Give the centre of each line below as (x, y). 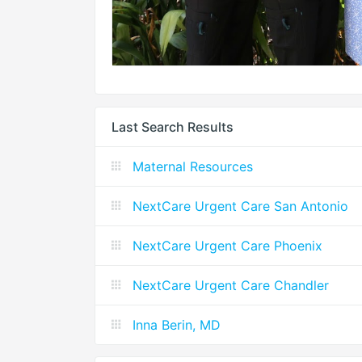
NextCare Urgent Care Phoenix (227, 245)
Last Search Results (173, 126)
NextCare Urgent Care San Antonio (240, 206)
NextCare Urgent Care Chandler (231, 285)
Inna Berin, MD (177, 324)
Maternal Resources (193, 166)
